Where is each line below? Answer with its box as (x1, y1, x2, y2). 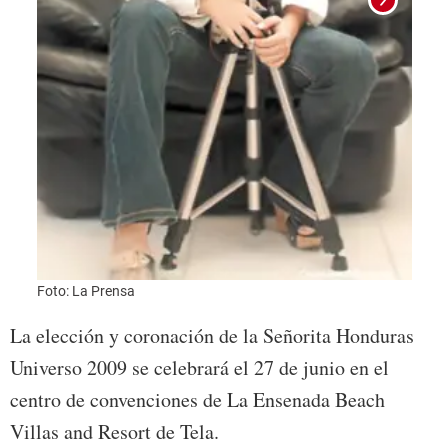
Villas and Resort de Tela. (10, 418, 219, 446)
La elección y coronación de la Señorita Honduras (10, 322, 414, 350)
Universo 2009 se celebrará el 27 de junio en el (10, 354, 389, 382)
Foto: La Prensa (36, 283, 135, 300)
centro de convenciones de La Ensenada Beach (10, 386, 385, 414)
